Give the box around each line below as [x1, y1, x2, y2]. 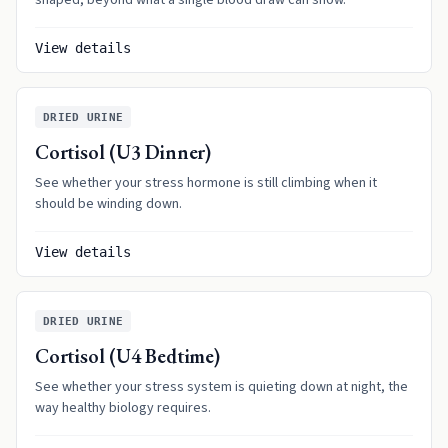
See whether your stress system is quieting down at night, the [35, 377, 408, 397]
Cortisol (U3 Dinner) [35, 139, 211, 165]
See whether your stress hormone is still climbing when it [35, 173, 377, 193]
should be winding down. [35, 194, 182, 214]
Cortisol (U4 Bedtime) [35, 343, 220, 369]
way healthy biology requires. [35, 398, 211, 418]
